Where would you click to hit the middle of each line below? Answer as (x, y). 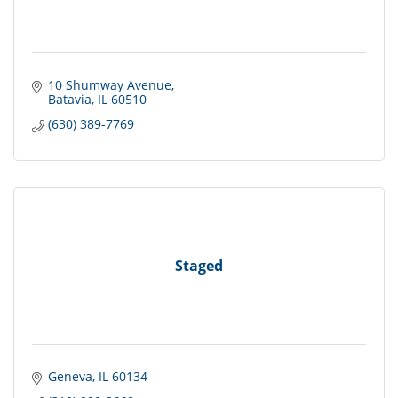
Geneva (70, 377)
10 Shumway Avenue (109, 85)
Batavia (69, 99)
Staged (199, 265)
